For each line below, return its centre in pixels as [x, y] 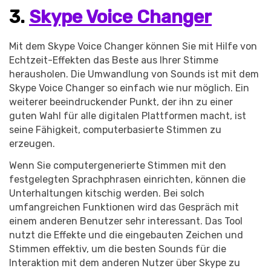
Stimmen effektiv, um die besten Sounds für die [118, 249]
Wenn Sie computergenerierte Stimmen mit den [118, 165]
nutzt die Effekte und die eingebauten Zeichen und [126, 235]
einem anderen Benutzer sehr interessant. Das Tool [126, 221]
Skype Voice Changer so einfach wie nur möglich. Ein [129, 88]
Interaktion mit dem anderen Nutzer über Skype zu [125, 263]
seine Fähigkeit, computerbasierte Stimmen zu [115, 130]
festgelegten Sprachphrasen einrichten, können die [127, 179]
